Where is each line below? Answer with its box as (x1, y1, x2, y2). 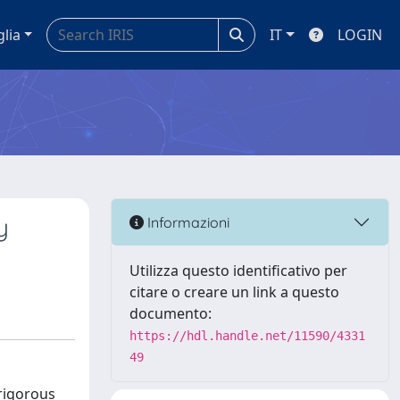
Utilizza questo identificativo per (129, 261, 347, 280)
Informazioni (144, 212, 229, 231)
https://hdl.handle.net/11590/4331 (129, 329, 365, 343)
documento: (129, 304, 212, 323)
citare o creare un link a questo (129, 282, 339, 302)
